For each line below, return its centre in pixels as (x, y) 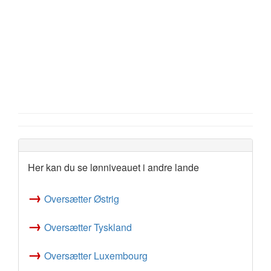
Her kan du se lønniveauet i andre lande (113, 167)
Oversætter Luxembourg (96, 256)
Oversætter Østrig (82, 199)
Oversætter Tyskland (88, 227)
